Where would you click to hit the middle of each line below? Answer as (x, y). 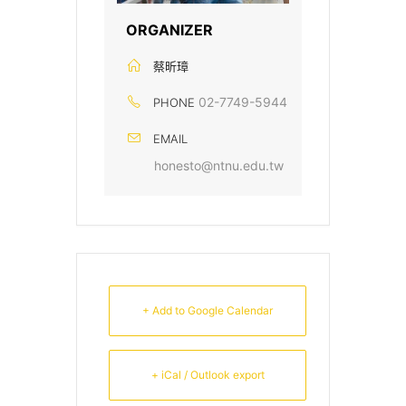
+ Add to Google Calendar (208, 310)
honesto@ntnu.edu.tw (219, 165)
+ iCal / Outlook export (208, 374)
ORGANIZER (169, 29)
